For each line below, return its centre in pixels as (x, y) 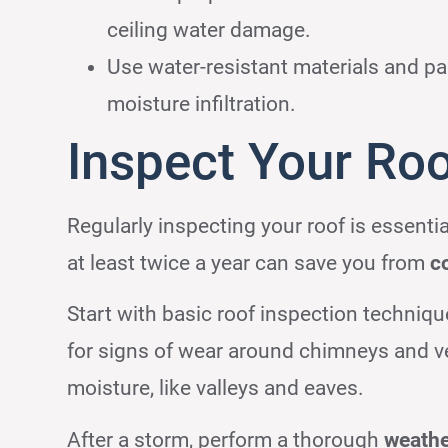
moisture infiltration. (202, 103)
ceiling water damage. (209, 29)
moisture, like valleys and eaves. (216, 388)
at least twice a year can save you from (249, 262)
